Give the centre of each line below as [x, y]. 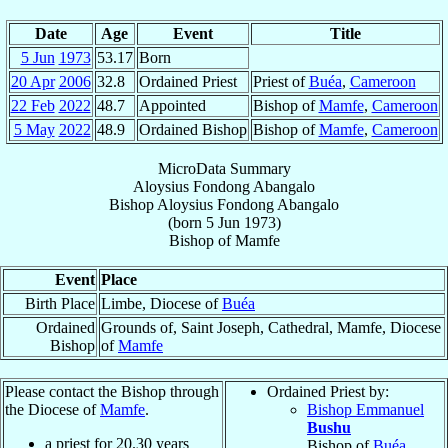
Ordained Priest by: [328, 391]
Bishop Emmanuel [365, 409]
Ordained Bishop [192, 129]
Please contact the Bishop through [112, 391]
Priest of [280, 81]
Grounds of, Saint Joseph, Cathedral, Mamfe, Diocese [271, 327]
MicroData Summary [224, 168]
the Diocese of [52, 409]
